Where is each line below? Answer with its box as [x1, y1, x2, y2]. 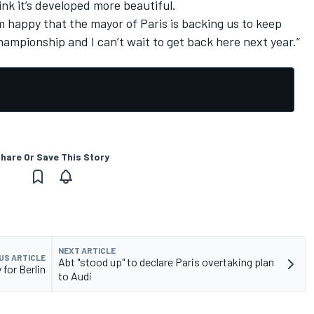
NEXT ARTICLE [58, 245, 116, 256]
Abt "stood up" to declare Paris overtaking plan [58, 255, 274, 269]
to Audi [58, 269, 92, 283]
